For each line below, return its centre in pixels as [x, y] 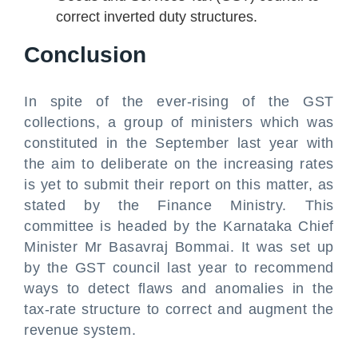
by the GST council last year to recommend [179, 268]
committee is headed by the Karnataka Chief [179, 226]
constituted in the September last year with [179, 143]
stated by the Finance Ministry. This [179, 205]
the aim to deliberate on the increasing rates [179, 164]
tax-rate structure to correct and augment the [179, 309]
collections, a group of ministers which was [179, 122]
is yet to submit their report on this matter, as [179, 185]
